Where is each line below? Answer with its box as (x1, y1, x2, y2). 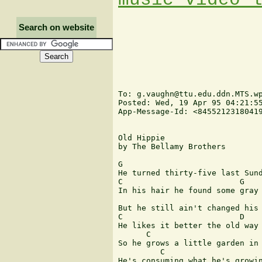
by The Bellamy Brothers (118, 142, 226, 151)
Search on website (16, 23, 96, 32)
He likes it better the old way (118, 221, 258, 230)
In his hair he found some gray (118, 186, 258, 195)
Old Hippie (118, 133, 165, 143)
